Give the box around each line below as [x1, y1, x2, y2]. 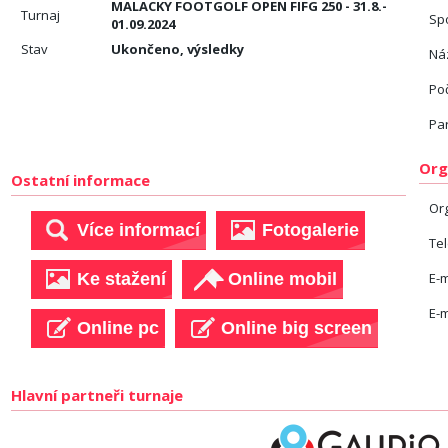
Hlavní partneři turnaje [11, 385, 184, 405]
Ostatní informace [11, 170, 151, 190]
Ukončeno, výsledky [111, 40, 245, 58]
